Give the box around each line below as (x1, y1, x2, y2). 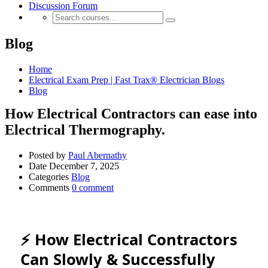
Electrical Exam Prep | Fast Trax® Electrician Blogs (29, 74, 224, 85)
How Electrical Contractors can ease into (5, 105, 257, 121)
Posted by (29, 150, 66, 160)
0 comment (72, 182, 114, 193)
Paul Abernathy (68, 150, 127, 160)
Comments (29, 182, 69, 193)
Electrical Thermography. (5, 121, 165, 138)
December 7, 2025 (49, 160, 119, 171)
